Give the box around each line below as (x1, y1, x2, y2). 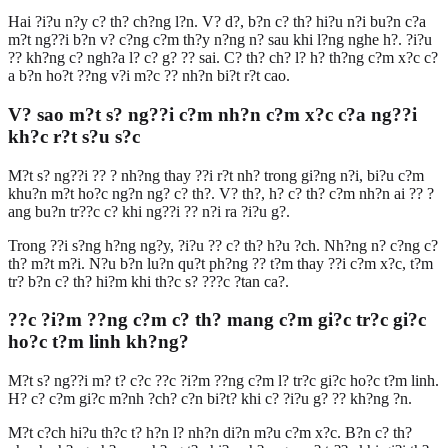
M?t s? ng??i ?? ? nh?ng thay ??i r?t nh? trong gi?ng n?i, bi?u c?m (8, 166, 424, 184)
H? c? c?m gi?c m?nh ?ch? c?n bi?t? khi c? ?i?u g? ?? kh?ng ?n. (8, 389, 412, 407)
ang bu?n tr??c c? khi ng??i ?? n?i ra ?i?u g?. (8, 202, 290, 220)
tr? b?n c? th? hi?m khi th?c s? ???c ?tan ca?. (8, 272, 289, 290)
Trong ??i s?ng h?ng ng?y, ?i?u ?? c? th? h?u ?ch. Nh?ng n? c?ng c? (8, 236, 438, 254)
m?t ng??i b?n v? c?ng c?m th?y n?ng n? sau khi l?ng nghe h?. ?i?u (8, 31, 432, 49)
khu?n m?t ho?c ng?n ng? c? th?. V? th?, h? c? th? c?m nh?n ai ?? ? (8, 184, 434, 202)
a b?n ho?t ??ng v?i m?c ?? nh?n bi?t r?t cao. (8, 67, 290, 85)
